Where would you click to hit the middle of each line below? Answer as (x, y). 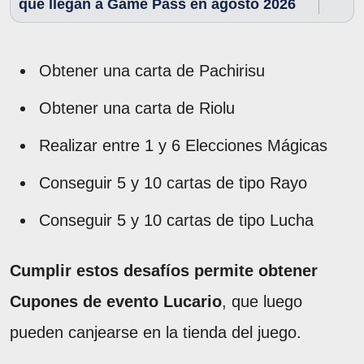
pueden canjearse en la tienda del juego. (156, 332)
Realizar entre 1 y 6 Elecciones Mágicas (183, 145)
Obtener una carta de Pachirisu (152, 70)
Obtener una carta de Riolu (137, 108)
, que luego (262, 301)
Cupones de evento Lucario (116, 301)
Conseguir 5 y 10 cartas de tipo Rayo (173, 182)
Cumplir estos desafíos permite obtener (164, 270)
